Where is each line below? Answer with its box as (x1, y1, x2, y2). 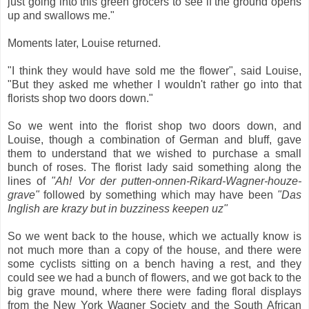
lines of (8, 175, 52, 187)
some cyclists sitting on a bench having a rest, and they (8, 257, 301, 270)
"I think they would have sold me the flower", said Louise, (8, 64, 301, 77)
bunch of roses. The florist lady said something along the (8, 161, 301, 173)
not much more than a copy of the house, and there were (8, 243, 301, 256)
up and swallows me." (8, 9, 114, 21)
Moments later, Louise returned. (8, 37, 161, 49)
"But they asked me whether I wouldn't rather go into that (8, 78, 301, 90)
